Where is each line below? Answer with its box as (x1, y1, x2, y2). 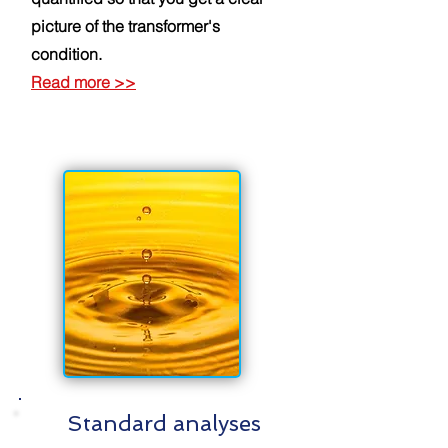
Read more (31, 72, 114, 92)
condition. (31, 44, 102, 64)
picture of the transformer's (31, 16, 220, 36)
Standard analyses (66, 410, 261, 436)
